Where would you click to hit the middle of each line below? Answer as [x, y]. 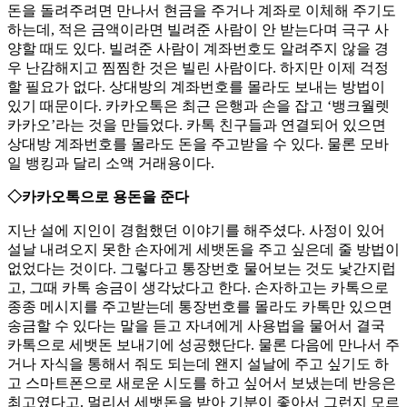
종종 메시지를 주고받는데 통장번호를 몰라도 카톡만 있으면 [200, 307]
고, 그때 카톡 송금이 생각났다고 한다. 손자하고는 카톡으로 [198, 288]
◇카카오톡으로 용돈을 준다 [98, 197]
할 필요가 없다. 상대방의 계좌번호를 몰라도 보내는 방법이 [196, 87]
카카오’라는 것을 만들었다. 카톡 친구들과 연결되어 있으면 [197, 125]
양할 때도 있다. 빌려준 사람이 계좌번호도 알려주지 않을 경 [198, 49]
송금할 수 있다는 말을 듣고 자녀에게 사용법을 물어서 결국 [196, 326]
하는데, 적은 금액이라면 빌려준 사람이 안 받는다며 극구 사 [198, 30]
